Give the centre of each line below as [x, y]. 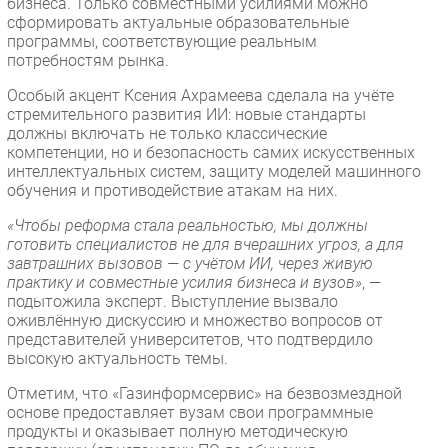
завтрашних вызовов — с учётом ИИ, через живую [190, 263]
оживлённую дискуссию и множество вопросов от [195, 320]
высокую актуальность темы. [117, 358]
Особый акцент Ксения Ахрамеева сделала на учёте [200, 95]
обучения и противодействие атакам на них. [174, 190]
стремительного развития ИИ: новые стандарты [186, 114]
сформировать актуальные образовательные [178, 22]
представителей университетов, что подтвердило [190, 339]
